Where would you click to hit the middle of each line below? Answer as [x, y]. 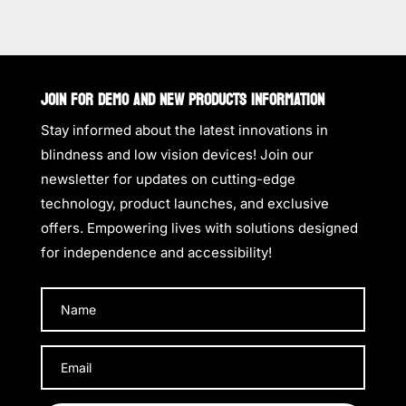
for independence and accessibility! [156, 252]
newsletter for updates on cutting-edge [168, 179]
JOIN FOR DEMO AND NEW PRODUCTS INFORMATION [182, 100]
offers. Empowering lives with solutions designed [199, 228]
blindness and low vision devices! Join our [177, 155]
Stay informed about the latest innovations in [184, 130]
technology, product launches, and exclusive [184, 203]
